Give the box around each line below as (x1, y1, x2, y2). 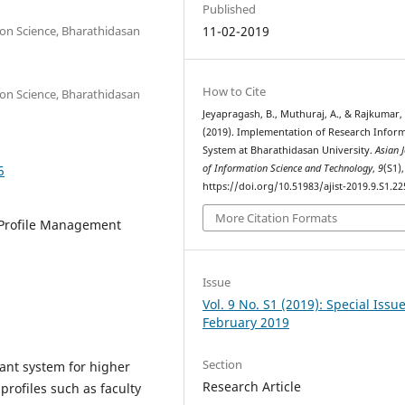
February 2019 (202, 314, 290, 332)
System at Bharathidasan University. (202, 143, 376, 156)
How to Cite (202, 82, 267, 99)
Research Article (202, 377, 302, 395)
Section (202, 355, 243, 372)
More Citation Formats (215, 210, 338, 227)
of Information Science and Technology (202, 161, 373, 174)
